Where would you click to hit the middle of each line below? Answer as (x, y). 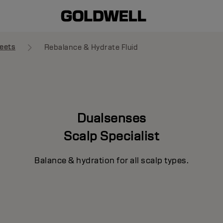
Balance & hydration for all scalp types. (111, 160)
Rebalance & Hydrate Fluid (91, 47)
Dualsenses (111, 118)
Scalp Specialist (111, 136)
